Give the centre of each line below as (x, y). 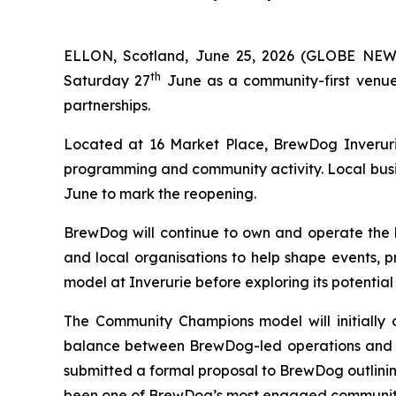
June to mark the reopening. (160, 194)
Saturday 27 (107, 81)
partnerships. (107, 106)
